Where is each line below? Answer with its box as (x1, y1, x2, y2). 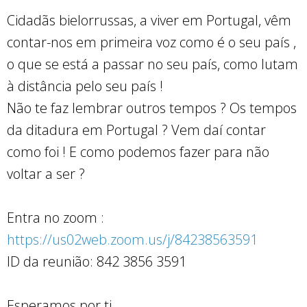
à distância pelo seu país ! (7, 76, 163, 95)
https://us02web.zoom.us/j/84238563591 (7, 230, 258, 249)
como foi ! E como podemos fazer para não (7, 142, 269, 161)
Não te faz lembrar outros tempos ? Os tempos (7, 98, 297, 117)
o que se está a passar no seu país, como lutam (7, 54, 298, 73)
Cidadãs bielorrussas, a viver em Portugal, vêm (7, 10, 291, 29)
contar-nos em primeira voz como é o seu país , (7, 32, 296, 51)
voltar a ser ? (7, 164, 85, 183)
